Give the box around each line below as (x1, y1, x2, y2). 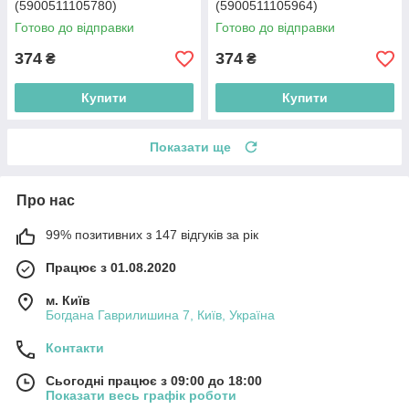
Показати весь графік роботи (46, 388, 236, 404)
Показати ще (150, 140, 231, 155)
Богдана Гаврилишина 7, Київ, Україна (46, 308, 275, 323)
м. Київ (46, 293, 90, 309)
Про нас (16, 193, 75, 209)
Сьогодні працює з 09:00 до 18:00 (46, 373, 262, 389)
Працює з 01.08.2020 (46, 260, 176, 276)
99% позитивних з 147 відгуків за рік (46, 227, 258, 243)
